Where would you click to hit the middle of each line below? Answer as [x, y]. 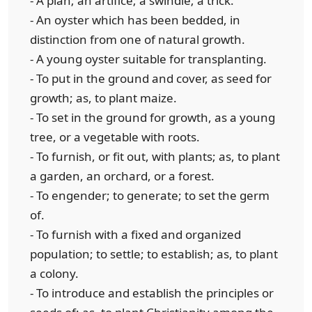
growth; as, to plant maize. [103, 98]
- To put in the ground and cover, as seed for [151, 78]
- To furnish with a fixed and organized [135, 234]
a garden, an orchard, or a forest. [122, 176]
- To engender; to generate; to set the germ [150, 195]
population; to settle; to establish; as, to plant [154, 254]
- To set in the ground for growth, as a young [153, 117]
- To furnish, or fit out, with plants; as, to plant [155, 156]
